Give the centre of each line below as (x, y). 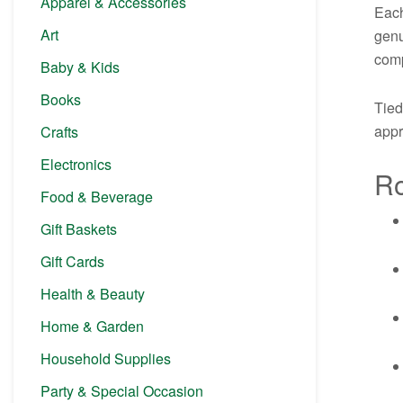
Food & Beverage (97, 196)
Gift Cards (72, 261)
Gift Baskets (79, 228)
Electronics (76, 164)
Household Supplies (106, 358)
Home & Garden (92, 326)
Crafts (59, 131)
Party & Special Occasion (122, 390)
